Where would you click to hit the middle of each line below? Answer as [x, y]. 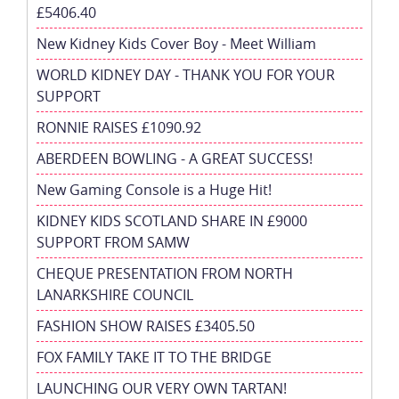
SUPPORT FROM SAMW [113, 242]
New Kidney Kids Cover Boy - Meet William [176, 43]
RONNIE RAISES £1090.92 [119, 127]
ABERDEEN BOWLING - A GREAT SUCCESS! [175, 158]
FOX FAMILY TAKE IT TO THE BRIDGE [154, 357]
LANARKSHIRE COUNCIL [115, 294]
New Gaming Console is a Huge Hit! [154, 189]
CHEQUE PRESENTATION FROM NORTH [165, 273]
